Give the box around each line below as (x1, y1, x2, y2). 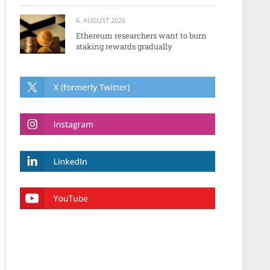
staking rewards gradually (76, 40, 172, 52)
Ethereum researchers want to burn (76, 30, 207, 41)
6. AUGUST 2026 (76, 15, 125, 25)
